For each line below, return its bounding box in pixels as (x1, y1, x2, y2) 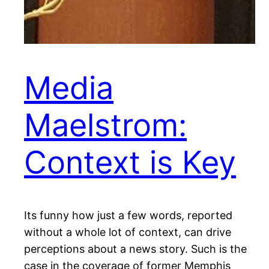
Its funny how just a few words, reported (24, 209, 232, 222)
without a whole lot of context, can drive (24, 226, 231, 239)
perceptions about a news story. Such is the (24, 243, 247, 256)
